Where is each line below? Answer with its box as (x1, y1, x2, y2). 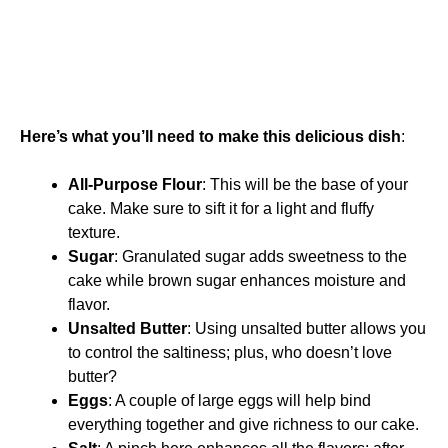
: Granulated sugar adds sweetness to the (114, 247, 407, 265)
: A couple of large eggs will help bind (108, 391, 371, 409)
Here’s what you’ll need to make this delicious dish (20, 127, 401, 145)
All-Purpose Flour (68, 175, 202, 193)
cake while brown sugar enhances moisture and (68, 271, 406, 289)
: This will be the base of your (202, 175, 408, 193)
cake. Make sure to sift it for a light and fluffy (68, 199, 374, 217)
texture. (68, 223, 120, 241)
